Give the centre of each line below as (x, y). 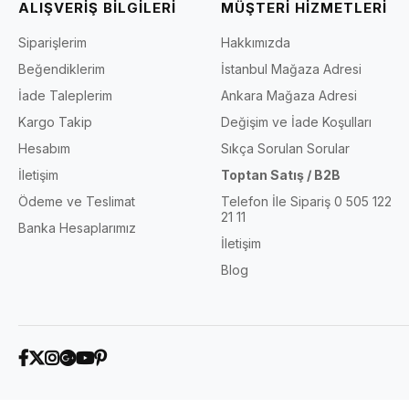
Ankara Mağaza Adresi (289, 95)
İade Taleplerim (65, 95)
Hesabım (44, 148)
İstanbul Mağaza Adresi (292, 68)
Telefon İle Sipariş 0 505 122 (307, 201)
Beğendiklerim (62, 68)
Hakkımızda (256, 42)
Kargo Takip (55, 121)
